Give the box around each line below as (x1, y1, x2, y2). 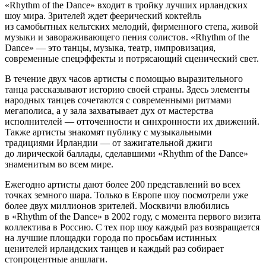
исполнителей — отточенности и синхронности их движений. (5, 116, 259, 126)
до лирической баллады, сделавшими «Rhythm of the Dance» (5, 148, 248, 159)
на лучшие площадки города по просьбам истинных (5, 232, 217, 243)
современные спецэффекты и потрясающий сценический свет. (5, 53, 259, 64)
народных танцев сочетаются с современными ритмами (5, 94, 232, 105)
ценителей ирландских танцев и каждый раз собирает (5, 243, 224, 254)
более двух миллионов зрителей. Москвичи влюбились (5, 200, 229, 211)
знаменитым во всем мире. (5, 159, 113, 169)
